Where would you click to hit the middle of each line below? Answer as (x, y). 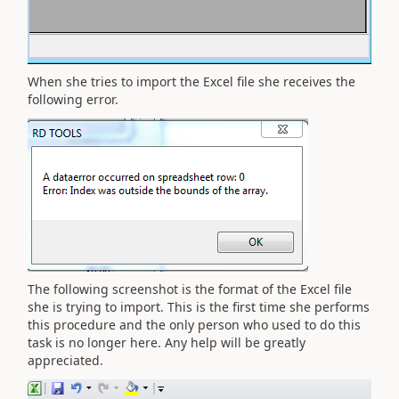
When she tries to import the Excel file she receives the (191, 81)
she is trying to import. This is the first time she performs (199, 307)
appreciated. (65, 360)
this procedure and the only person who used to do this (194, 325)
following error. (73, 99)
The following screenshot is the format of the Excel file (190, 289)
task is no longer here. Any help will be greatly (167, 342)
